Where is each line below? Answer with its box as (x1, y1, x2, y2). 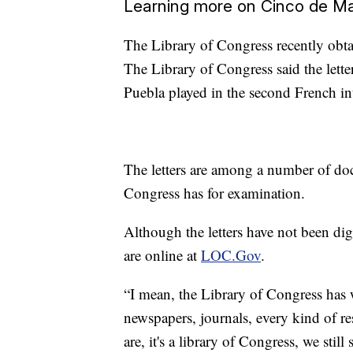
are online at (124, 245, 201, 266)
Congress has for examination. (124, 183, 305, 203)
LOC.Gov (201, 245, 261, 266)
